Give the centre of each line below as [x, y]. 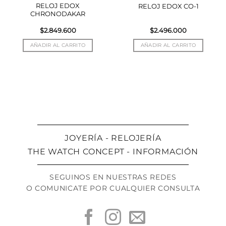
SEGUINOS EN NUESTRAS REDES [113, 177]
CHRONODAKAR [58, 14]
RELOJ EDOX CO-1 [168, 6]
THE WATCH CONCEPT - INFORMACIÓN [113, 151]
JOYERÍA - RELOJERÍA [113, 138]
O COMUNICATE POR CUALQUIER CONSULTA [113, 188]
